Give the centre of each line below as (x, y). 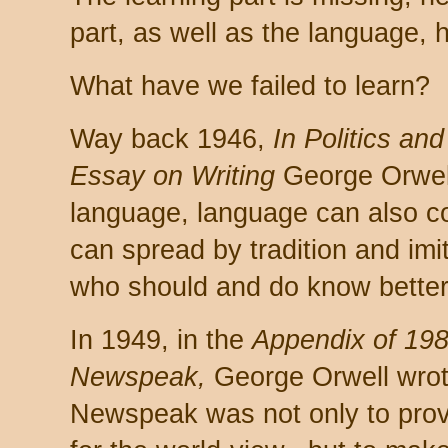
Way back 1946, (171, 138)
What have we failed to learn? (254, 85)
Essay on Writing (172, 175)
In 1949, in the (161, 339)
